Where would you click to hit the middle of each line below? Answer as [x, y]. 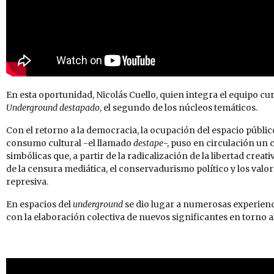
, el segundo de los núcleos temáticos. [179, 108]
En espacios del [39, 205]
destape [148, 143]
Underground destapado [53, 108]
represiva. [27, 182]
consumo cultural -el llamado [70, 143]
